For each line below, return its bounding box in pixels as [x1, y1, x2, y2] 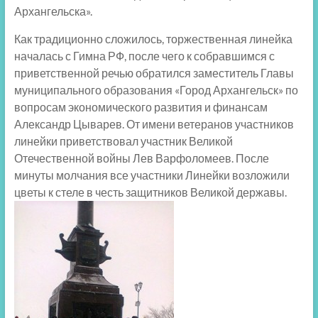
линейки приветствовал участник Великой [13, 134, 233, 148]
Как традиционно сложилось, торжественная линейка [13, 32, 292, 46]
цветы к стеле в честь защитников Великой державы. [13, 185, 287, 199]
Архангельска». [13, 4, 92, 18]
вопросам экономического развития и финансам [13, 100, 268, 114]
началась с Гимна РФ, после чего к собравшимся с [13, 49, 275, 63]
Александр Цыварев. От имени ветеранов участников [13, 117, 294, 131]
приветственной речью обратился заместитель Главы [13, 66, 294, 80]
